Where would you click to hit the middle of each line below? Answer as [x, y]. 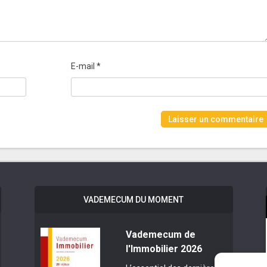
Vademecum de [160, 234]
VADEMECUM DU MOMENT [133, 199]
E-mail [83, 66]
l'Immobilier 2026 [164, 249]
